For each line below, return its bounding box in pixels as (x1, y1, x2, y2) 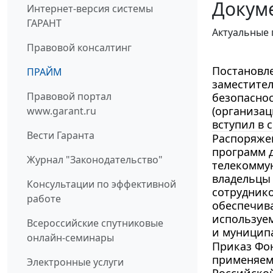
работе (27, 192, 61, 206)
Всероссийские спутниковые (27, 216, 163, 230)
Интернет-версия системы (27, 2, 153, 16)
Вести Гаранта (27, 129, 94, 143)
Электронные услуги (27, 255, 124, 269)
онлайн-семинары (27, 231, 114, 245)
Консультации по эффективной (27, 177, 176, 191)
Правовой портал (27, 90, 112, 104)
